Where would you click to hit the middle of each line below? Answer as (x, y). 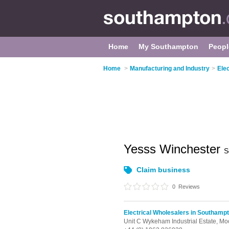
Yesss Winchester (174, 149)
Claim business (163, 170)
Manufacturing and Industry (170, 68)
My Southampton (168, 47)
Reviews (188, 187)
